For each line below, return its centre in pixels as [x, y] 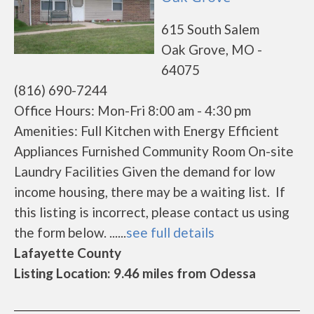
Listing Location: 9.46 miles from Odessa [135, 273]
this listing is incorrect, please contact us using [152, 212]
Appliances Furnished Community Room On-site [154, 151]
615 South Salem [210, 29]
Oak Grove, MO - [212, 49]
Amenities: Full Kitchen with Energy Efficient [146, 131]
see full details [170, 232]
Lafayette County [68, 253]
